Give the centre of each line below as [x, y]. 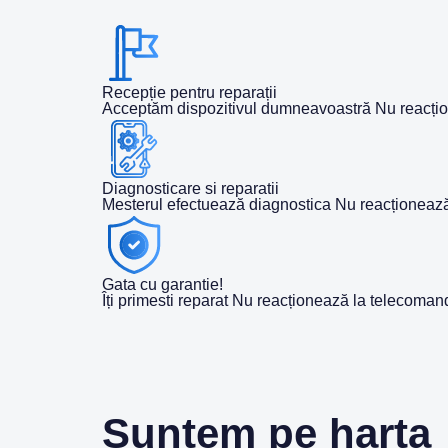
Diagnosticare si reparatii [190, 188]
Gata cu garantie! [162, 284]
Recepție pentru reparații [189, 92]
